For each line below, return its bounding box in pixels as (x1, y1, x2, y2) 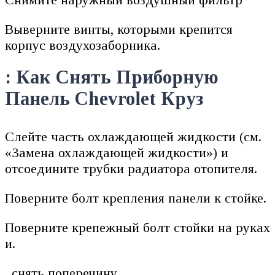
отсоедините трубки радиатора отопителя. (5, 160, 257, 176)
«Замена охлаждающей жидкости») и (5, 144, 228, 160)
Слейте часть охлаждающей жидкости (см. (5, 128, 261, 144)
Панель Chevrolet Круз (5, 88, 203, 109)
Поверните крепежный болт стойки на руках (5, 219, 270, 235)
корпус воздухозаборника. (5, 37, 160, 53)
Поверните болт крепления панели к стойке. (5, 190, 266, 206)
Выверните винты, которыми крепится (5, 21, 233, 37)
